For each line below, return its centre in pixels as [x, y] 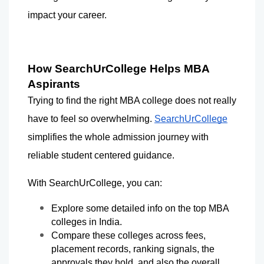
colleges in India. [87, 222]
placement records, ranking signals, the [133, 249]
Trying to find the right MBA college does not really [132, 100]
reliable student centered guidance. [101, 155]
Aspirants [54, 84]
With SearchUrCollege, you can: [95, 183]
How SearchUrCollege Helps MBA [118, 68]
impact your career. [67, 15]
